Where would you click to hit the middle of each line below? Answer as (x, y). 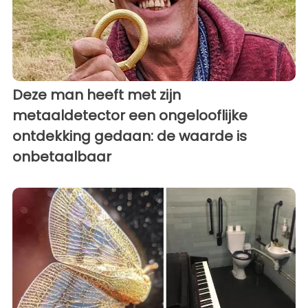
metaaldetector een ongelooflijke (130, 115)
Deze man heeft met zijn (97, 95)
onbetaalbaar (62, 156)
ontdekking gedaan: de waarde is (130, 136)
